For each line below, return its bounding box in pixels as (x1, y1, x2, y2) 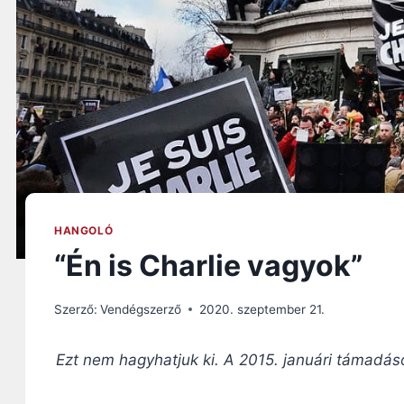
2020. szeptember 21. (199, 301, 326, 317)
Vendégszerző (100, 301, 182, 317)
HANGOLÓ (54, 224, 114, 238)
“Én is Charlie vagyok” (54, 248, 363, 284)
